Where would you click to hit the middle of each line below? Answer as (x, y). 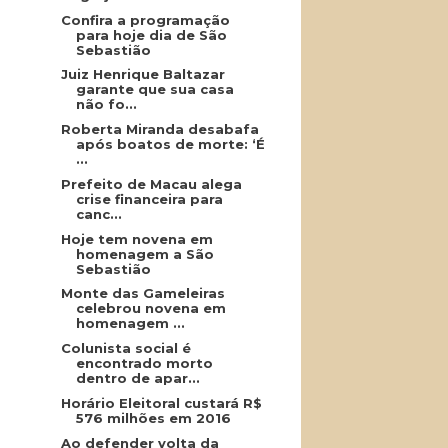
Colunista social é (125, 348)
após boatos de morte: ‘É (170, 144)
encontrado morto (144, 363)
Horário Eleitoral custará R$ (161, 402)
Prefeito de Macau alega (151, 183)
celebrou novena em (150, 308)
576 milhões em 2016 (153, 417)
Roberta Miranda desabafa (159, 129)
